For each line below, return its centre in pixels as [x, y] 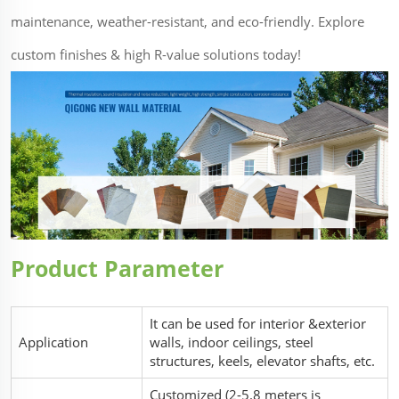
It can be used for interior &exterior [258, 323]
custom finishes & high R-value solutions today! [156, 54]
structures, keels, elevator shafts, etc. [262, 360]
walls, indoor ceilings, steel [232, 342]
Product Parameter [117, 268]
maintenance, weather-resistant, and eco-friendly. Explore [187, 21]
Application [53, 342]
